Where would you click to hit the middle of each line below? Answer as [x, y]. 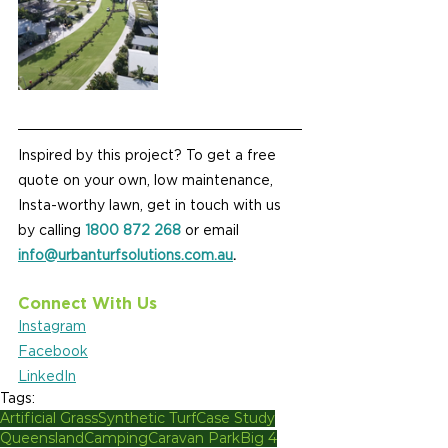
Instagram [52, 327]
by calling [51, 231]
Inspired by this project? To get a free [149, 156]
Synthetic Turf [147, 418]
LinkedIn [47, 377]
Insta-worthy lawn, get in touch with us [151, 206]
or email [212, 231]
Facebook [53, 352]
